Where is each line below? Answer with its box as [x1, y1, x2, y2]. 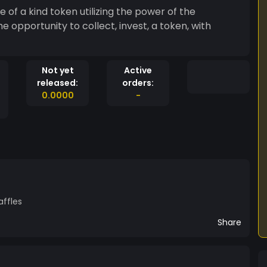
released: [37, 77, 78, 89]
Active [124, 64, 152, 76]
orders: [122, 77, 154, 89]
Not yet [41, 64, 74, 76]
